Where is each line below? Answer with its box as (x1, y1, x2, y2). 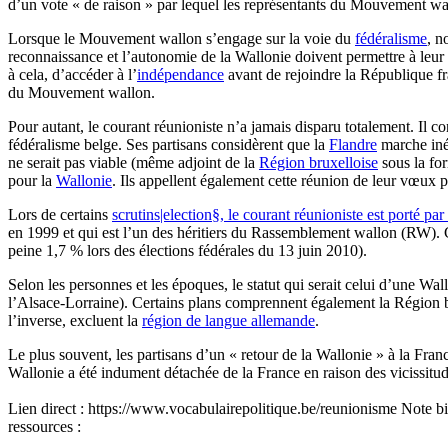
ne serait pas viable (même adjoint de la (8, 153, 259, 171)
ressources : (8, 417, 81, 435)
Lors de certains (8, 205, 112, 223)
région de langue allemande (142, 311, 315, 329)
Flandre (329, 135, 377, 153)
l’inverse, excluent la (8, 311, 142, 329)
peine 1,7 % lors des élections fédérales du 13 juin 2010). (8, 241, 367, 259)
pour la (8, 171, 56, 189)
